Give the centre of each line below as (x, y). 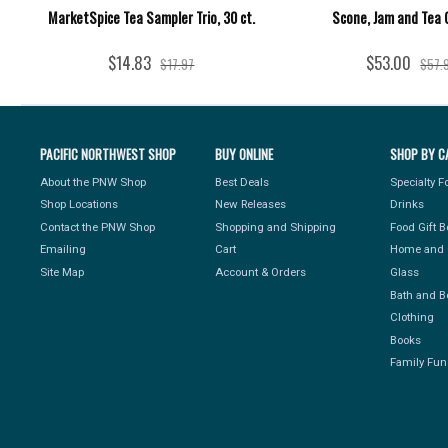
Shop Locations (79, 204)
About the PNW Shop (93, 181)
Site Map (62, 271)
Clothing (412, 317)
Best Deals (242, 181)
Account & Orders (261, 271)
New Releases (251, 204)
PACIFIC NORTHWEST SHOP (108, 154)
